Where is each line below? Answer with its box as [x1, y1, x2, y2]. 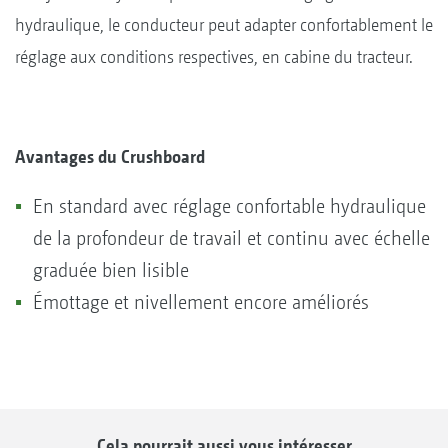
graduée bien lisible [33, 258, 189, 282]
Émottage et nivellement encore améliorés [33, 290, 369, 314]
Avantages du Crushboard [15, 145, 205, 167]
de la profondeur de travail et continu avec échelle [33, 226, 430, 250]
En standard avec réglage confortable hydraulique [33, 194, 426, 218]
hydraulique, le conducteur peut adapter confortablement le [15, 13, 433, 35]
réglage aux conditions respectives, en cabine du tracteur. [15, 45, 413, 67]
